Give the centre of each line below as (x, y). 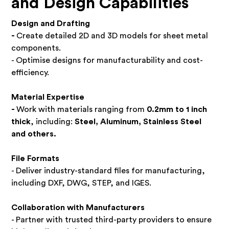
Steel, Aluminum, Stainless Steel (138, 122)
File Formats (36, 159)
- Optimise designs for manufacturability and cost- (107, 61)
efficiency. (30, 73)
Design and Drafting (51, 24)
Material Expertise (48, 97)
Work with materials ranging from (82, 110)
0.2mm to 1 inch (177, 110)
